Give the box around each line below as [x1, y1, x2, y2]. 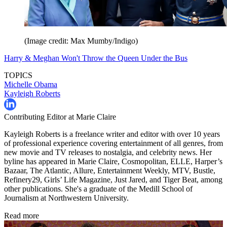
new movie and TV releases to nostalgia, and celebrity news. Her [4, 147, 212, 157]
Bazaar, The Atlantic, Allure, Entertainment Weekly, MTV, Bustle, [4, 166, 215, 175]
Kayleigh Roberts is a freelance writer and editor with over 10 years [4, 129, 220, 138]
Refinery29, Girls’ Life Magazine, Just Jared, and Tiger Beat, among [4, 175, 222, 184]
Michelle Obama [4, 80, 57, 89]
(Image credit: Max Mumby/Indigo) [24, 36, 138, 45]
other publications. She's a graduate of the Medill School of [4, 184, 193, 193]
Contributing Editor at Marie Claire [4, 112, 116, 121]
